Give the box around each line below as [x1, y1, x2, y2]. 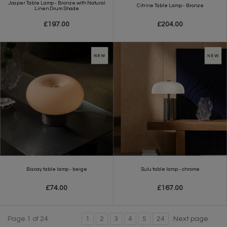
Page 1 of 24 [8, 215, 48, 223]
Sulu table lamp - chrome [140, 166, 200, 172]
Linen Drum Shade [34, 6, 79, 11]
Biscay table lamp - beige [26, 166, 87, 172]
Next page [173, 215, 208, 223]
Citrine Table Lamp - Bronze [136, 3, 204, 8]
